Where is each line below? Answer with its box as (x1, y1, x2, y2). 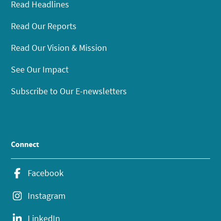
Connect (11, 139, 39, 149)
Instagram (28, 189, 66, 201)
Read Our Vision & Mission (11, 41, 108, 53)
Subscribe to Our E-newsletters (11, 85, 127, 97)
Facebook (28, 167, 64, 179)
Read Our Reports (11, 20, 77, 32)
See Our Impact (11, 63, 69, 75)
